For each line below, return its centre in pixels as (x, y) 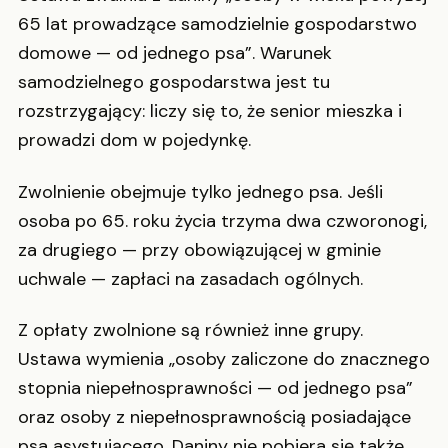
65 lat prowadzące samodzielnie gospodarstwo (217, 24)
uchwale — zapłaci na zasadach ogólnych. (190, 278)
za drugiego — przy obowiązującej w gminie (199, 249)
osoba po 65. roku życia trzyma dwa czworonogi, (222, 220)
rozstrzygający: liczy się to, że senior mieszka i (210, 111)
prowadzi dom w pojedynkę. (134, 140)
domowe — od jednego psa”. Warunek (175, 53)
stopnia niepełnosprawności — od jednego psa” (215, 388)
